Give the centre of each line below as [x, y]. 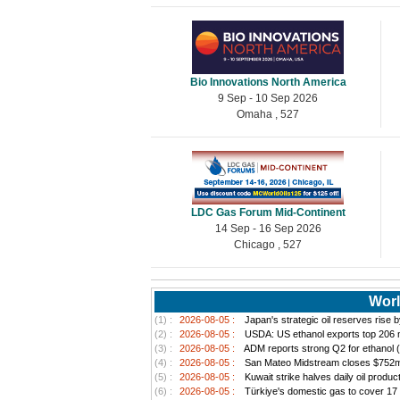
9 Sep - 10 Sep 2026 [268, 98]
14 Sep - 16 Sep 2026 [268, 228]
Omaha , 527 [268, 114]
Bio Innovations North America [268, 82]
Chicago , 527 [268, 244]
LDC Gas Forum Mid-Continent [268, 212]
